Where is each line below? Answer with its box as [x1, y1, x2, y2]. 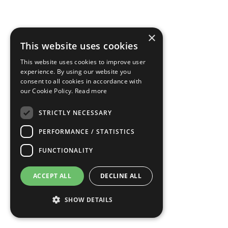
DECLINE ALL [100, 172, 142, 180]
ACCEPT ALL [33, 172, 71, 180]
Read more [74, 87, 107, 95]
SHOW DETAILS [64, 195, 113, 204]
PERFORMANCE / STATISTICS [39, 127, 135, 136]
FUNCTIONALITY [39, 146, 93, 155]
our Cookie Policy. [20, 87, 75, 95]
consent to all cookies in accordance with [20, 77, 142, 85]
